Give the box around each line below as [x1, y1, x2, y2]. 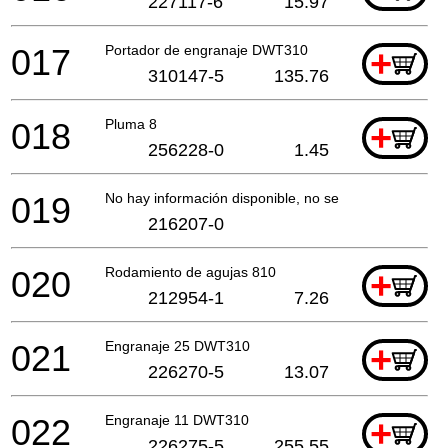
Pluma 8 [105, 115, 157, 132]
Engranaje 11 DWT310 [105, 411, 249, 428]
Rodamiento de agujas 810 [105, 263, 276, 280]
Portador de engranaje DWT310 [105, 41, 308, 58]
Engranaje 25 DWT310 [105, 337, 250, 354]
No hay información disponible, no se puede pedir [105, 189, 419, 206]
